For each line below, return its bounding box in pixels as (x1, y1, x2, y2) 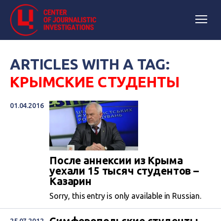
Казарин (49, 175, 92, 187)
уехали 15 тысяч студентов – (49, 165, 199, 177)
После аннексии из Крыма (49, 154, 183, 167)
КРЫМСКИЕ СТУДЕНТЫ (10, 74, 180, 90)
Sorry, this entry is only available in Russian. (49, 191, 201, 201)
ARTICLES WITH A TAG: (10, 56, 170, 73)
